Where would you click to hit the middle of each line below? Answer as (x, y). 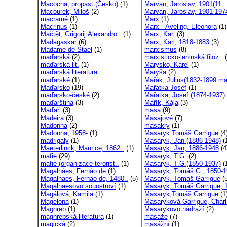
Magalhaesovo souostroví (78, 186)
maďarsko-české (65, 95)
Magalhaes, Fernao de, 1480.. (84, 179)
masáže (156, 217)
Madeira (52, 118)
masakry (157, 125)
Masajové (158, 118)
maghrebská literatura (72, 217)
